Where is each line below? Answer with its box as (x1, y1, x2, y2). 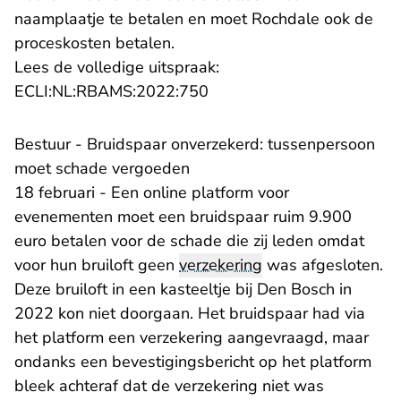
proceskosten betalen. (14, 32, 175, 55)
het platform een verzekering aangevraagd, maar (14, 327, 369, 349)
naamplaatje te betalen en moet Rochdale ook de (14, 8, 373, 30)
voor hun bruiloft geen (14, 254, 179, 277)
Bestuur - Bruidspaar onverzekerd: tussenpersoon (14, 133, 375, 156)
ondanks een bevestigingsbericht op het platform (14, 351, 371, 373)
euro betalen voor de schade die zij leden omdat (14, 230, 364, 252)
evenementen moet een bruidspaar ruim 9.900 (14, 206, 352, 228)
